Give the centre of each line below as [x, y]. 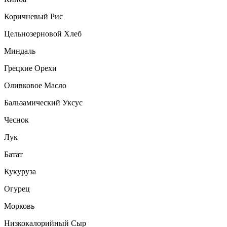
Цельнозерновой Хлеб [43, 34]
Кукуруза [20, 172]
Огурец [17, 189]
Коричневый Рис [33, 17]
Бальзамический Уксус [43, 103]
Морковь [19, 206]
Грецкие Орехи [30, 68]
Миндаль [20, 51]
